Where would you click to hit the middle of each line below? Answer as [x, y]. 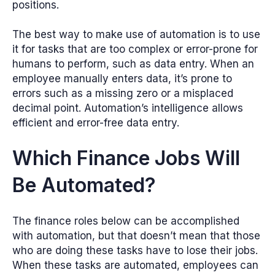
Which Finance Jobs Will [126, 158]
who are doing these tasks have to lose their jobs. [135, 250]
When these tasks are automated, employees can [135, 265]
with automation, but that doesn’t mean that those [136, 235]
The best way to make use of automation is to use [136, 35]
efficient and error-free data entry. [96, 123]
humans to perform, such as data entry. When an [133, 64]
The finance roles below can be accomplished [126, 221]
